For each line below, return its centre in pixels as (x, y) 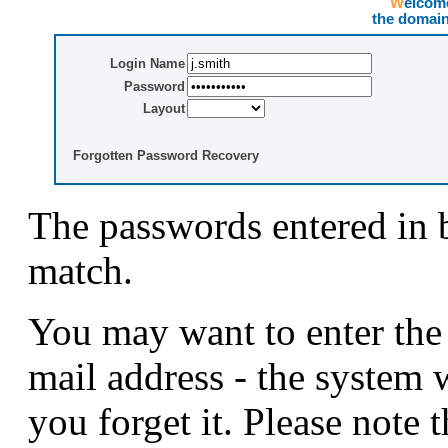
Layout (164, 109)
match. (80, 271)
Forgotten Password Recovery (166, 156)
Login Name (147, 64)
